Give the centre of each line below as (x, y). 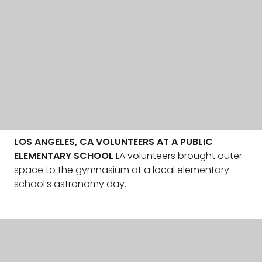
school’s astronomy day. (70, 184)
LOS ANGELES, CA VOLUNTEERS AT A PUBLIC (113, 142)
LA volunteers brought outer (178, 156)
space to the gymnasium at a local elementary (122, 170)
